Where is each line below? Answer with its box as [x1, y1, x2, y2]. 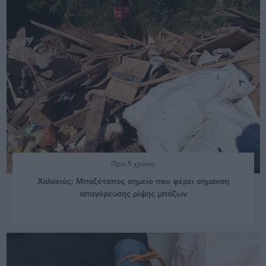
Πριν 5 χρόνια [111, 158, 155, 169]
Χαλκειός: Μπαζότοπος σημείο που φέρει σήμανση [37, 175, 229, 187]
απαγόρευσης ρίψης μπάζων [79, 187, 187, 199]
